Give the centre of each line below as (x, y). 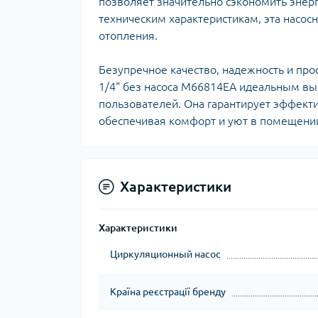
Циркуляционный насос (165, 254)
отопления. (128, 35)
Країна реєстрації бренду (168, 292)
